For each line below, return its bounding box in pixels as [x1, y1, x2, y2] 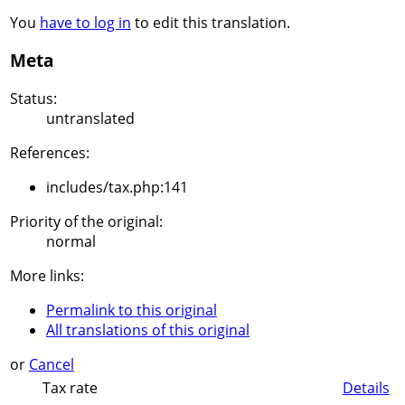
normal [46, 231, 96, 252]
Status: [10, 89, 57, 109]
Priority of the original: [10, 212, 163, 232]
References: [10, 143, 89, 164]
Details [343, 377, 390, 398]
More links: [10, 266, 84, 287]
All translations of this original [46, 320, 250, 341]
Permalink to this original [46, 300, 217, 321]
